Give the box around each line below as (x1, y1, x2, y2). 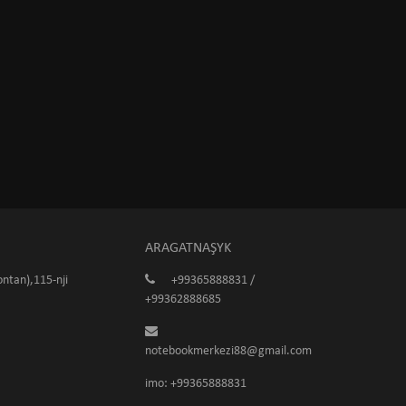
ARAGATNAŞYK (145, 241, 232, 256)
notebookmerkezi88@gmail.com (145, 344, 313, 358)
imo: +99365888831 (145, 377, 247, 391)
